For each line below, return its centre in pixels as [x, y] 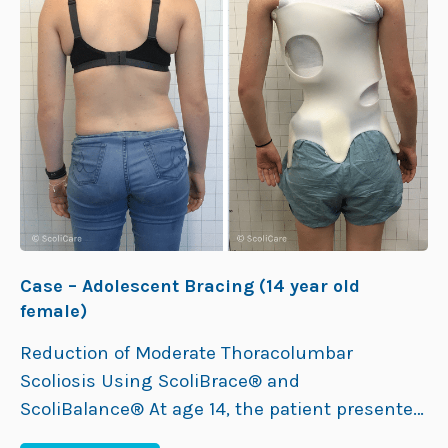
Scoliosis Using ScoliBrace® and [160, 380]
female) [53, 310]
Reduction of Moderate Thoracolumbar [186, 352]
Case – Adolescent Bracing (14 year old [190, 285]
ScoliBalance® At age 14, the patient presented [222, 408]
